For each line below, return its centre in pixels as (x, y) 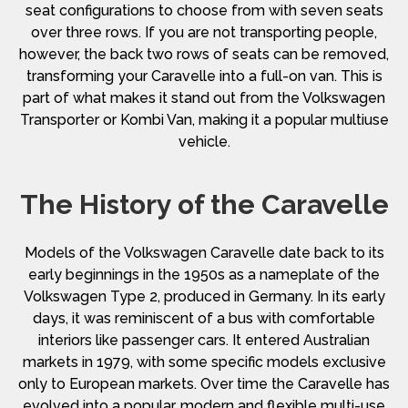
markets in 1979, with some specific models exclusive (204, 362)
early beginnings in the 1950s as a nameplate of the (204, 274)
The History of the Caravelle (204, 204)
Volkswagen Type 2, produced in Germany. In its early (204, 296)
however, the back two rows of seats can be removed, (204, 54)
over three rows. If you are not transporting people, (204, 32)
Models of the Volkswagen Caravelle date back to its (204, 252)
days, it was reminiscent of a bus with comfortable (204, 318)
